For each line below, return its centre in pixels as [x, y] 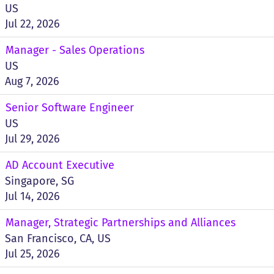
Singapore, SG [39, 181]
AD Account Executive [60, 165]
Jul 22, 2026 [32, 24]
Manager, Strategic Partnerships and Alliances [120, 223]
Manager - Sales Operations [75, 50]
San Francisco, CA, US [58, 239]
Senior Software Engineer [70, 108]
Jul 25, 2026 [32, 254]
